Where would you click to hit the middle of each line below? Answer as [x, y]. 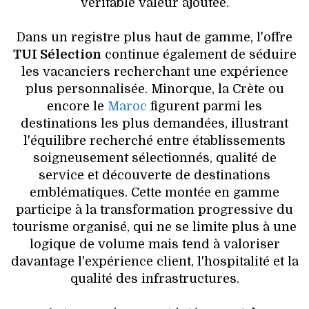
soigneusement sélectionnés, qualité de [154, 158]
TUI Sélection [57, 55]
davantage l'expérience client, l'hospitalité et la [154, 262]
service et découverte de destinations [154, 176]
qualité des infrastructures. [154, 279]
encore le [77, 107]
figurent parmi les [205, 107]
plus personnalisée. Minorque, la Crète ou [154, 89]
